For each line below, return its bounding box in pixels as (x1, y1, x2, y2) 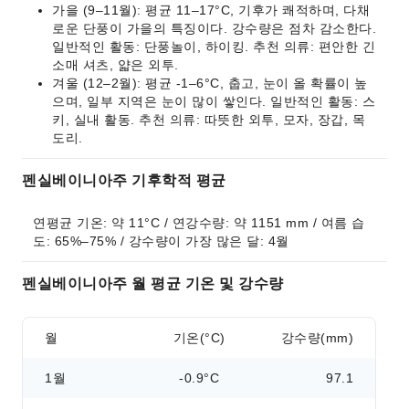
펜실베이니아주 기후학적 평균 (22, 173, 226, 188)
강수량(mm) (280, 330, 354, 345)
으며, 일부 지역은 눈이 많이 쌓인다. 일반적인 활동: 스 (52, 94, 375, 109)
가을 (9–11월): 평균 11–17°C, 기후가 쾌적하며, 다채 (52, 3, 370, 17)
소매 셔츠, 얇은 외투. (52, 58, 179, 72)
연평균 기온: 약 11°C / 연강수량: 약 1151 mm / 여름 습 (33, 215, 365, 230)
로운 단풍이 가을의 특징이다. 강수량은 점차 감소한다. (52, 21, 376, 36)
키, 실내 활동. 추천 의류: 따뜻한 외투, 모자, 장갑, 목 (52, 112, 365, 127)
